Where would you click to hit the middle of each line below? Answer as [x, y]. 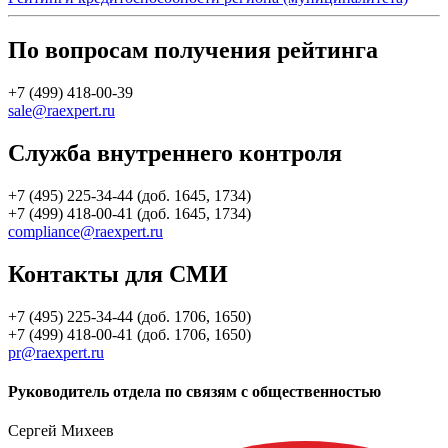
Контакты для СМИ [118, 273]
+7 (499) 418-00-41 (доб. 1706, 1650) [129, 334]
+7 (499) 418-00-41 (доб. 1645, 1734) [129, 213]
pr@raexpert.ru [56, 352]
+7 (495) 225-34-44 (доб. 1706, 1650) [129, 316]
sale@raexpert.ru [61, 111]
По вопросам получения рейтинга [193, 50]
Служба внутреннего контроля [175, 153]
